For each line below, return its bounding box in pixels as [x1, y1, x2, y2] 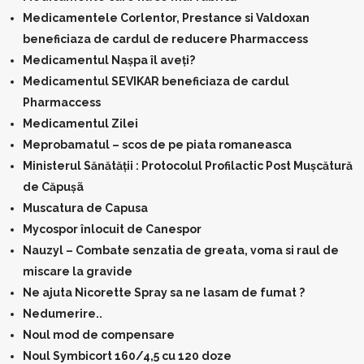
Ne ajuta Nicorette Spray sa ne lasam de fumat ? [23, 286, 305, 299]
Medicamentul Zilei [23, 117, 138, 130]
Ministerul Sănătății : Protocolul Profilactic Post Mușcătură [23, 159, 353, 172]
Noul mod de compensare [23, 328, 175, 341]
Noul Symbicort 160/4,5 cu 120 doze [23, 349, 232, 362]
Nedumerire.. [23, 307, 102, 320]
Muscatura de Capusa [23, 201, 148, 214]
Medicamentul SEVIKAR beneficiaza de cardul [23, 75, 289, 88]
